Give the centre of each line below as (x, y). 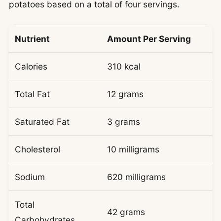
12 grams (125, 94)
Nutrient (32, 38)
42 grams (126, 212)
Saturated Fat (42, 121)
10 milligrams (133, 149)
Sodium (30, 177)
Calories (31, 66)
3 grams (124, 121)
